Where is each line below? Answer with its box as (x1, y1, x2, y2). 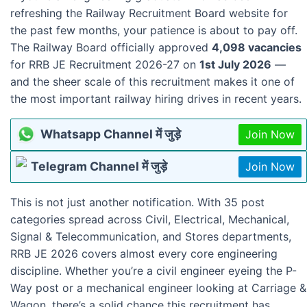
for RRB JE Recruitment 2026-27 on (10, 57, 199, 71)
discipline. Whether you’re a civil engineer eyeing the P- (10, 263, 297, 278)
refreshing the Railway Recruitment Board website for (10, 5, 288, 20)
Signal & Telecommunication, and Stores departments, (10, 229, 291, 243)
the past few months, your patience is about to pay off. (10, 23, 297, 37)
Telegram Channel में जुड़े (31, 159, 167, 174)
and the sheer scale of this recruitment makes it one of (10, 74, 295, 88)
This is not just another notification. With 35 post (10, 195, 265, 209)
